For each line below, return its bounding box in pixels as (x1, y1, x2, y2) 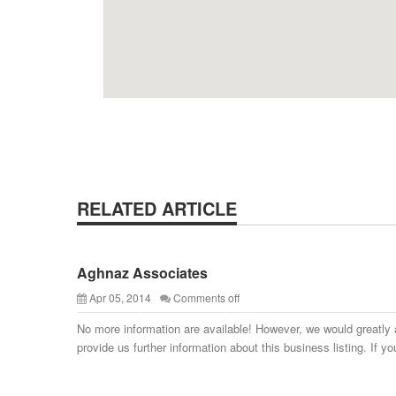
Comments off (173, 290, 240, 305)
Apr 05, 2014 (89, 290, 151, 305)
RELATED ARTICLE (77, 195, 237, 221)
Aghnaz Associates (77, 263, 208, 283)
